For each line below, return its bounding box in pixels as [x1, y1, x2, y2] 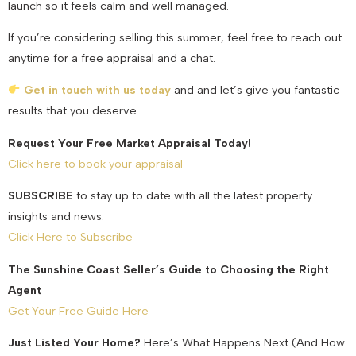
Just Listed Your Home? [8, 335, 141, 350]
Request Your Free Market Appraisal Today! [8, 135, 251, 150]
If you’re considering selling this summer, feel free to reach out [8, 29, 342, 44]
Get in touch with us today [24, 83, 172, 98]
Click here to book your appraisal [8, 156, 183, 171]
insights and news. [8, 209, 104, 224]
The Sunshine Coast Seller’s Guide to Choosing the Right [8, 261, 329, 277]
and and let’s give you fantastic [171, 83, 340, 98]
